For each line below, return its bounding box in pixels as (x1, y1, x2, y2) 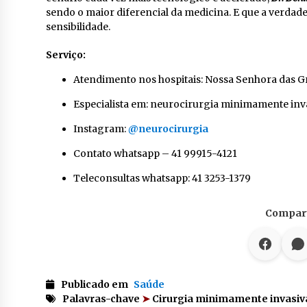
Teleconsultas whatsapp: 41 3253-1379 (73, 172, 251, 184)
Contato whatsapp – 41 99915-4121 (73, 147, 237, 160)
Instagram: (73, 123, 128, 135)
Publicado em (61, 278, 130, 291)
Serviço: (46, 49, 86, 61)
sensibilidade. (46, 21, 110, 33)
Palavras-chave (62, 293, 142, 305)
